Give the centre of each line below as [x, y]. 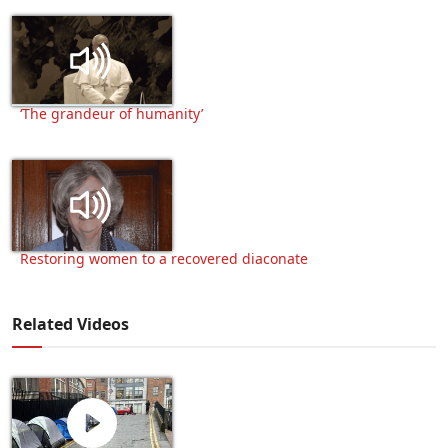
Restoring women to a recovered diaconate [164, 258]
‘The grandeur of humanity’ [111, 113]
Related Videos [70, 323]
